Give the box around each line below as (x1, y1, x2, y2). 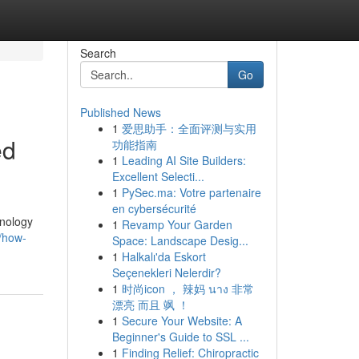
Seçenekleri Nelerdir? (111, 264, 221, 280)
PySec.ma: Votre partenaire (121, 184, 261, 200)
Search (79, 45, 116, 61)
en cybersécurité (111, 200, 196, 216)
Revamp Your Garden (121, 216, 232, 232)
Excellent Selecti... (111, 168, 204, 184)
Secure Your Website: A (121, 313, 242, 329)
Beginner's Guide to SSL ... (111, 329, 249, 345)
